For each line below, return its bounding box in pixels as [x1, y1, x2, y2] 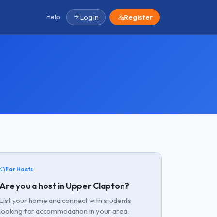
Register [124, 13, 153, 22]
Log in [80, 13, 99, 22]
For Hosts [5, 165, 33, 172]
